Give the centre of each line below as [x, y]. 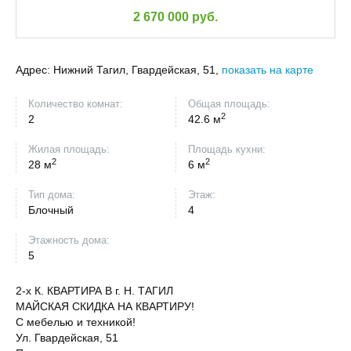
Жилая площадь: [69, 149]
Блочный [52, 210]
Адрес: [33, 70]
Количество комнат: [76, 104]
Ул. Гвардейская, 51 [67, 338]
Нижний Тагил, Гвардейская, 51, [138, 70]
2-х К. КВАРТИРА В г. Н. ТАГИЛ [94, 291]
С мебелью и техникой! [76, 322]
